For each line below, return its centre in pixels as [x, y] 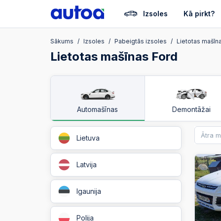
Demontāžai [191, 109]
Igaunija [89, 191]
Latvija [87, 165]
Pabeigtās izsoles [141, 41]
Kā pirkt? [199, 14]
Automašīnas [98, 109]
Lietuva [88, 138]
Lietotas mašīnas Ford [114, 56]
